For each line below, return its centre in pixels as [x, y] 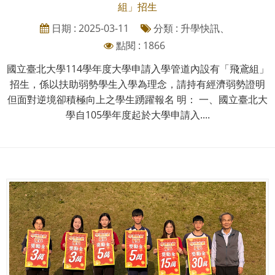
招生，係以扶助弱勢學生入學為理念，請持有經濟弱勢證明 [137, 84]
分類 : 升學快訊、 [190, 28]
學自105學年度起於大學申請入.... [137, 114]
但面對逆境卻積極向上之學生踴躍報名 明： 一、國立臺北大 [137, 99]
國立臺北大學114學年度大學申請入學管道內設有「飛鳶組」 [137, 68]
